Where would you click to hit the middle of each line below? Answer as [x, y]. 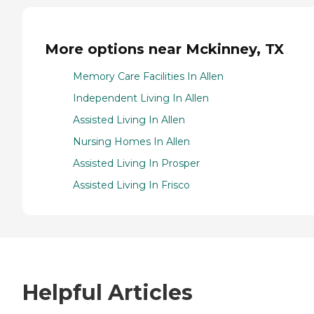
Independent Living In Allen [141, 98]
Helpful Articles [108, 292]
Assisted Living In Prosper [136, 163]
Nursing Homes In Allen [131, 141]
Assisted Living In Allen [129, 120]
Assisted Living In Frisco [131, 185]
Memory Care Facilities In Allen [148, 76]
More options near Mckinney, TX [164, 49]
